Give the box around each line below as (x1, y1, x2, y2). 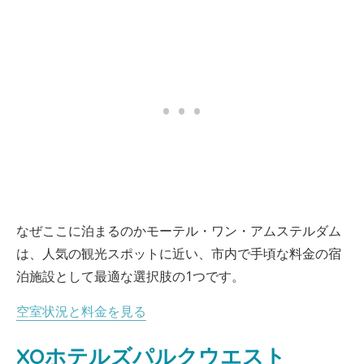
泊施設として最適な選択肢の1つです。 (16, 267, 245, 285)
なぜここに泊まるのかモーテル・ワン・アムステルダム (16, 222, 341, 240)
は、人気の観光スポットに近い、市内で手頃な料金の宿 (16, 245, 341, 262)
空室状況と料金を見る (16, 302, 146, 320)
